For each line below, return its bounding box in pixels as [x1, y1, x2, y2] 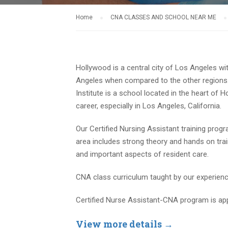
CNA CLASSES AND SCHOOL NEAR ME [110, 14, 217, 21]
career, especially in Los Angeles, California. [76, 101, 222, 110]
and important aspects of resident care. [76, 150, 209, 159]
